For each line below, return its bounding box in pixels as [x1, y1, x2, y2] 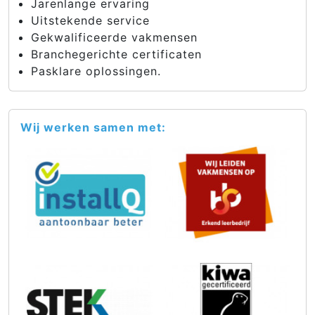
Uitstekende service [31, 13, 150, 27]
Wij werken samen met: [20, 120, 166, 134]
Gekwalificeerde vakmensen [31, 30, 198, 44]
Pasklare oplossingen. [31, 64, 161, 78]
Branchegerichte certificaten [31, 47, 202, 61]
